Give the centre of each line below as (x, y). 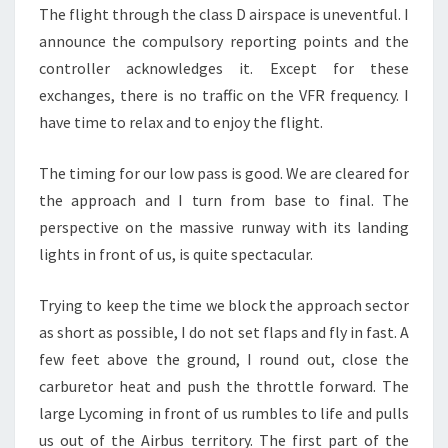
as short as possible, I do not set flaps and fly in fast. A (224, 332)
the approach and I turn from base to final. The (224, 200)
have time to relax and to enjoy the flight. (181, 122)
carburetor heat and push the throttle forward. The (224, 386)
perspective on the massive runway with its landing (224, 227)
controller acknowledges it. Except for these (224, 68)
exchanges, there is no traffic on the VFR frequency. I (224, 95)
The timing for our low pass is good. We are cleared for (224, 173)
